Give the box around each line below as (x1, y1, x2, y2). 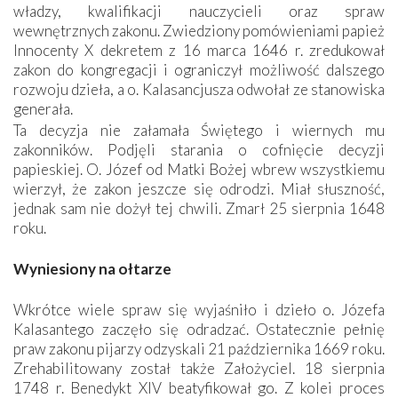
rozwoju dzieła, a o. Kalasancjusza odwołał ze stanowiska (13, 79, 385, 99)
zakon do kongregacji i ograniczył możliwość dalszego (13, 60, 385, 79)
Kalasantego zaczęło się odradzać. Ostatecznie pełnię (13, 319, 385, 338)
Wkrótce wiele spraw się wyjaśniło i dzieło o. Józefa (13, 299, 385, 319)
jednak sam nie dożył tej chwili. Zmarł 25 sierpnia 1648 (13, 198, 385, 218)
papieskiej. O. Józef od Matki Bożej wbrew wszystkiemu (13, 159, 385, 179)
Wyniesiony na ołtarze (13, 259, 171, 278)
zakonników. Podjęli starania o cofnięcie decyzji (13, 139, 385, 159)
